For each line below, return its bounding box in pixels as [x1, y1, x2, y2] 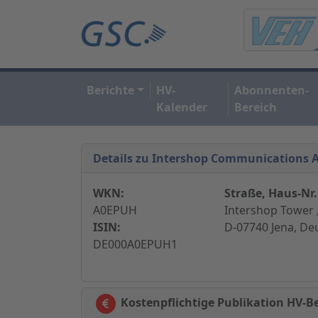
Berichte [87, 82, 134, 98]
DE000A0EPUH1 [93, 236, 177, 252]
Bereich [234, 99, 277, 115]
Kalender [155, 99, 207, 115]
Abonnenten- [234, 82, 309, 98]
